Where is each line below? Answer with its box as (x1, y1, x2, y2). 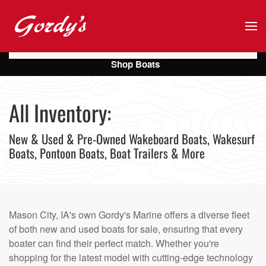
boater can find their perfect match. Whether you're (9, 236, 219, 250)
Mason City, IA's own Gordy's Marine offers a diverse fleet (9, 208, 249, 221)
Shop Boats (110, 58, 160, 71)
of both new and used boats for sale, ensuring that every (9, 222, 243, 236)
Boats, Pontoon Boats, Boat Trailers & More (9, 144, 205, 162)
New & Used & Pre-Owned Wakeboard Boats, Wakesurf (9, 129, 255, 148)
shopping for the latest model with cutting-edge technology (9, 251, 253, 264)
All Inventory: (9, 96, 111, 129)
